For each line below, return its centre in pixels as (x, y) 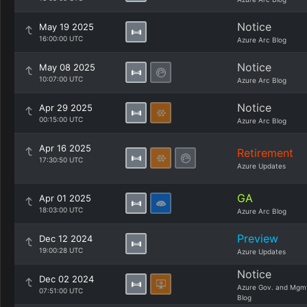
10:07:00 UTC (61, 79)
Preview (258, 238)
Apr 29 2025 (66, 108)
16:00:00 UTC (61, 38)
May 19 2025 (66, 27)
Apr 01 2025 (65, 198)
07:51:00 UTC (61, 291)
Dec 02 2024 (66, 279)
